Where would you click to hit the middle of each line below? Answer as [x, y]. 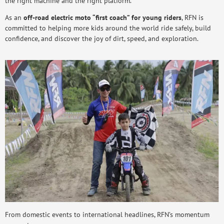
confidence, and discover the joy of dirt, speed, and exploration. [102, 38]
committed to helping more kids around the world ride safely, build [108, 28]
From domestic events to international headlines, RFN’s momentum [107, 214]
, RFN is [192, 17]
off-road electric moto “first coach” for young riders [102, 17]
